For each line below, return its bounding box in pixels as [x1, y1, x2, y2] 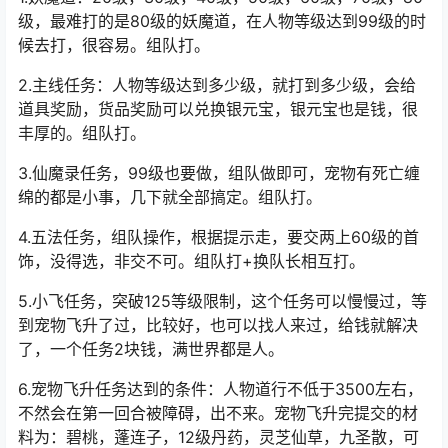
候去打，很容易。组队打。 [18, 135, 210, 156]
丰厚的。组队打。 [18, 223, 146, 244]
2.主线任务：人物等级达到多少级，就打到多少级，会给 [18, 175, 416, 196]
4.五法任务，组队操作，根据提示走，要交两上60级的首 [18, 327, 419, 348]
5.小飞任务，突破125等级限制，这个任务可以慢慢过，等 [18, 391, 427, 412]
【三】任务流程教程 [18, 47, 162, 68]
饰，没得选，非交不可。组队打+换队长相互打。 [18, 351, 365, 372]
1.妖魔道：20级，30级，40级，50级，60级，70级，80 [18, 87, 423, 108]
